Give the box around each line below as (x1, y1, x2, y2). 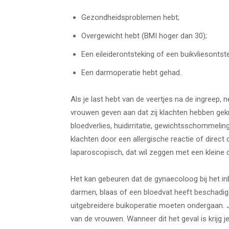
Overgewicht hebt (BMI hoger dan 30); (81, 31, 207, 40)
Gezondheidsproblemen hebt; (81, 13, 179, 22)
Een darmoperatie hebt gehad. (81, 68, 181, 77)
